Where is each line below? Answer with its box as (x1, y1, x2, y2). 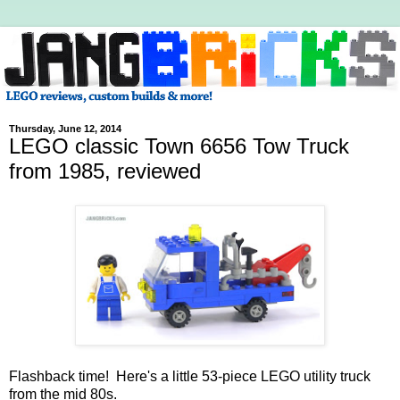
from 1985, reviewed (9, 159, 201, 184)
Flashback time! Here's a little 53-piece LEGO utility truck (9, 368, 371, 384)
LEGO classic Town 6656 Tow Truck (9, 134, 349, 159)
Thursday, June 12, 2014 (9, 123, 121, 135)
